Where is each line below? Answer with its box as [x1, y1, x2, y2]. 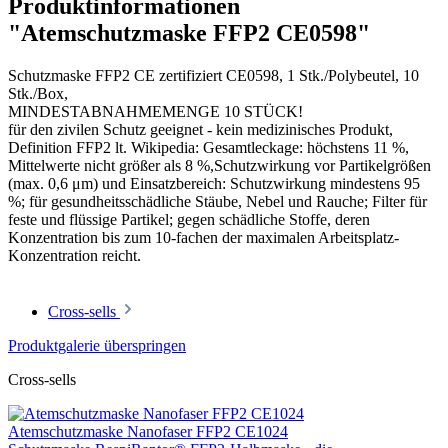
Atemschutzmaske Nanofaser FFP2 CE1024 [8, 423, 288, 441]
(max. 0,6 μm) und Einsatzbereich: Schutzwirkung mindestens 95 [8, 175, 420, 193]
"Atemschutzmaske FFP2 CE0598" [8, 20, 370, 47]
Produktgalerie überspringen [8, 337, 186, 355]
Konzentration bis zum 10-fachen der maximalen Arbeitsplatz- [8, 229, 399, 247]
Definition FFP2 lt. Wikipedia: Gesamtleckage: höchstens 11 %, [8, 139, 409, 157]
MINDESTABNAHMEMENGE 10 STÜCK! [8, 103, 303, 121]
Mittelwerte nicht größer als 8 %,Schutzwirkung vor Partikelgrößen [8, 157, 431, 175]
